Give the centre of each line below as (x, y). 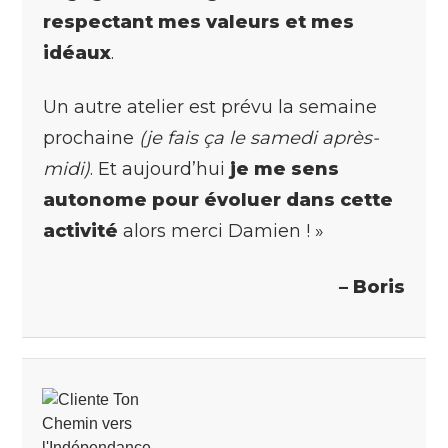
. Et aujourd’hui (160, 168)
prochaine (91, 137)
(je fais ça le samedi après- (259, 137)
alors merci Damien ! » (221, 230)
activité (80, 230)
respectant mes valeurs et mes (198, 21)
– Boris (372, 286)
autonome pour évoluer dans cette (218, 199)
